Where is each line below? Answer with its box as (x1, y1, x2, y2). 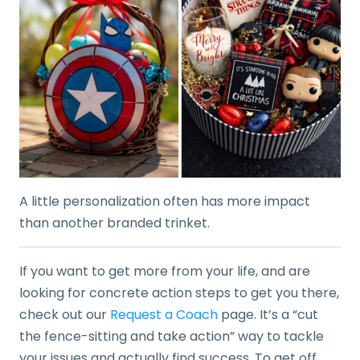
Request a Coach (110, 305, 218, 324)
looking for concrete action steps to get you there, (19, 283, 339, 302)
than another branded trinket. (19, 213, 210, 232)
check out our (19, 305, 110, 324)
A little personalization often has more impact (19, 191, 310, 211)
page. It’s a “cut (218, 305, 318, 324)
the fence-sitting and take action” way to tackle (19, 326, 324, 346)
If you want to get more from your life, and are (19, 261, 310, 280)
